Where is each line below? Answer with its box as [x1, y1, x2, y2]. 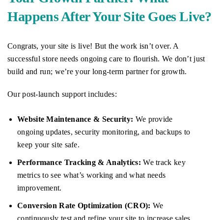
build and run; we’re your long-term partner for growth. [7, 67, 187, 76]
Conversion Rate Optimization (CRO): [17, 201, 151, 210]
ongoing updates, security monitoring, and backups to [17, 128, 191, 137]
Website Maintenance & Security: [17, 115, 134, 124]
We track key [140, 158, 186, 167]
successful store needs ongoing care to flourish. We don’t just [7, 55, 205, 63]
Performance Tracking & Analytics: [17, 158, 141, 167]
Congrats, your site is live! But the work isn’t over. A [7, 42, 179, 51]
